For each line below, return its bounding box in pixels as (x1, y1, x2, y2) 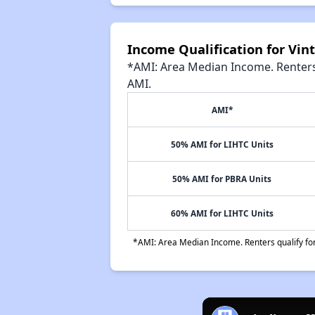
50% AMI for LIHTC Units (170, 139, 274, 150)
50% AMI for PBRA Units (172, 173, 272, 184)
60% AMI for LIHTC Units (170, 207, 274, 219)
